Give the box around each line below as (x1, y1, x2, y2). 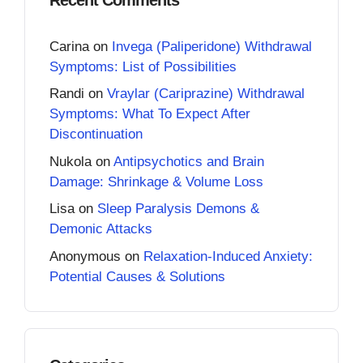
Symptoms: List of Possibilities (49, 58, 237, 75)
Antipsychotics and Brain (113, 153, 264, 169)
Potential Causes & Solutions (49, 268, 225, 284)
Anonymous (49, 248, 121, 264)
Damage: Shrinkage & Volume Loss (49, 173, 263, 190)
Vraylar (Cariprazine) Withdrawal (107, 86, 305, 101)
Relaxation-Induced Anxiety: (143, 248, 313, 264)
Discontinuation (49, 126, 143, 142)
